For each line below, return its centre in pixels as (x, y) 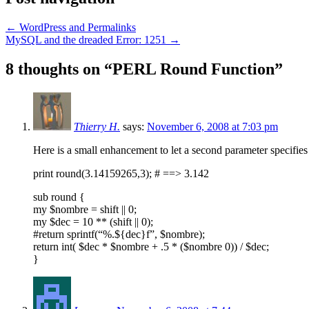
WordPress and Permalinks (76, 27)
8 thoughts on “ (59, 69)
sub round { (59, 197)
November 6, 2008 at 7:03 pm (212, 126)
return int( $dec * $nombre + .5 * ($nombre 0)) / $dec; (151, 246)
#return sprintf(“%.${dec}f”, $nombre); (119, 234)
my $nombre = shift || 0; (85, 209)
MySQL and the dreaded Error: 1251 (87, 39)
